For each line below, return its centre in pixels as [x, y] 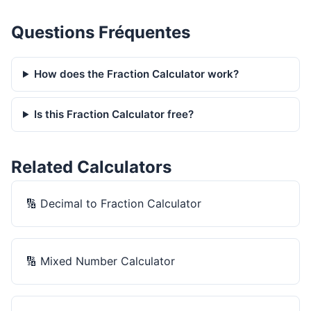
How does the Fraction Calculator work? [137, 74]
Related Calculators [91, 167]
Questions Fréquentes [101, 32]
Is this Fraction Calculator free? [114, 114]
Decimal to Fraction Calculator [121, 203]
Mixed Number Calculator [108, 261]
